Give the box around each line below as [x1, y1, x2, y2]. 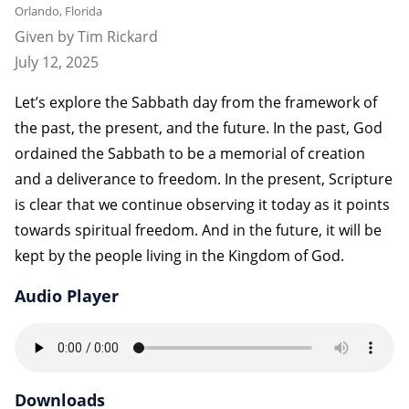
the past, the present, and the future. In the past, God [15, 117, 383, 138]
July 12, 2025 [15, 51, 99, 72]
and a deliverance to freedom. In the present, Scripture [15, 168, 393, 189]
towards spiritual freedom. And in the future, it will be [15, 219, 382, 240]
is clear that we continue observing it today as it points [15, 194, 390, 215]
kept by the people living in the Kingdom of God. [15, 245, 344, 266]
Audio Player [15, 284, 119, 307]
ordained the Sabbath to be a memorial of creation [15, 142, 365, 163]
